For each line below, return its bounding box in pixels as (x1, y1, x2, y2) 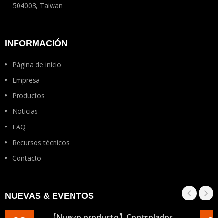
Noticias (12, 106, 38, 116)
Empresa (12, 75, 40, 85)
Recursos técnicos (12, 137, 70, 147)
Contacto (12, 153, 41, 163)
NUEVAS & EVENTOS (5, 190, 94, 200)
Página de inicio (12, 59, 61, 69)
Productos (12, 91, 45, 100)
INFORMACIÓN (5, 38, 68, 48)
